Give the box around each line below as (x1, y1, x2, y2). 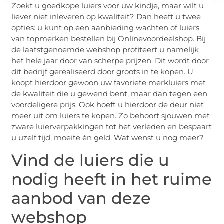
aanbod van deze (11, 188, 151, 208)
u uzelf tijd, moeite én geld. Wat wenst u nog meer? (11, 133, 204, 143)
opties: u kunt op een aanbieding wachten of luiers (11, 23, 200, 33)
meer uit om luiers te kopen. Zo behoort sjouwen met (11, 111, 210, 121)
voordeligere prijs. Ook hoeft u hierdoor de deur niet (11, 100, 204, 110)
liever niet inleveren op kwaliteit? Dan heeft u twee (11, 12, 201, 22)
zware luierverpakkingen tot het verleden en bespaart (11, 122, 212, 132)
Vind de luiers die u (11, 150, 170, 170)
